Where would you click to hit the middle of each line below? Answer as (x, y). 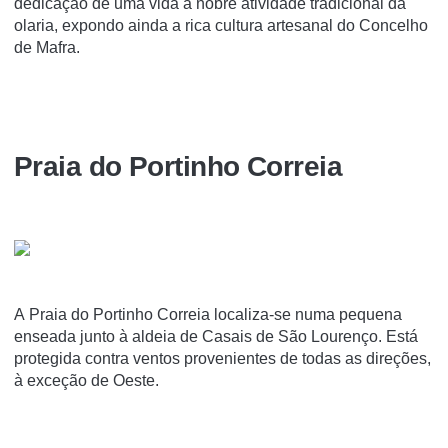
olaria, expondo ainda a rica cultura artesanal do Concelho (221, 26)
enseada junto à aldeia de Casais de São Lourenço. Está (216, 336)
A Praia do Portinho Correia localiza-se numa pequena (208, 314)
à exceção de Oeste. (86, 380)
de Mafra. (47, 48)
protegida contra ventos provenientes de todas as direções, (222, 358)
